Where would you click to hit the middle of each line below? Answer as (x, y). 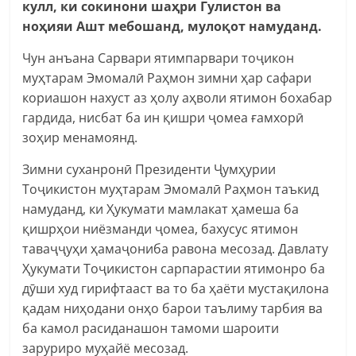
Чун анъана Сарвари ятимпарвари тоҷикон (159, 58)
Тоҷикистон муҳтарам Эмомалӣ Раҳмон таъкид (171, 189)
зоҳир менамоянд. (80, 137)
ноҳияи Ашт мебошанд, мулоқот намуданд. (172, 26)
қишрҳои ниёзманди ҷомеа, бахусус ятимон (161, 228)
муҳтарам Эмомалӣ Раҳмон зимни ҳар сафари (167, 77)
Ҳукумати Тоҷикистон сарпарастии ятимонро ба (174, 268)
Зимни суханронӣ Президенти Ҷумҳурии (149, 169)
